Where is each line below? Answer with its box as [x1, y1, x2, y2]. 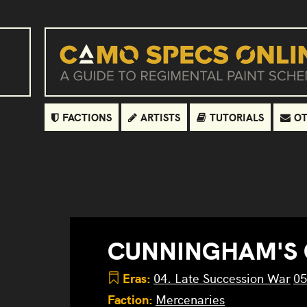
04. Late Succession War [153, 269, 291, 286]
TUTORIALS [209, 110, 264, 124]
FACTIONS [62, 110, 112, 124]
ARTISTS [140, 110, 180, 124]
